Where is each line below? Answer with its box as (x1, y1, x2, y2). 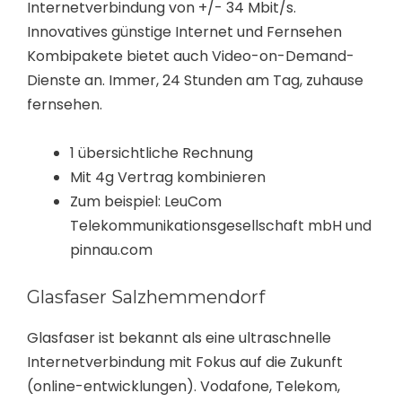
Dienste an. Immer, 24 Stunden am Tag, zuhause (27, 70, 363, 92)
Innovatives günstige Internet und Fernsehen (27, 22, 342, 43)
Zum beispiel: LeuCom (70, 191, 222, 213)
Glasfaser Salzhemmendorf (27, 286, 265, 309)
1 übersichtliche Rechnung (70, 143, 253, 164)
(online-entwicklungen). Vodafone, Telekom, (27, 376, 340, 398)
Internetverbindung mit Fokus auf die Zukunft (27, 352, 343, 373)
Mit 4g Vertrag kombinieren (70, 167, 266, 188)
